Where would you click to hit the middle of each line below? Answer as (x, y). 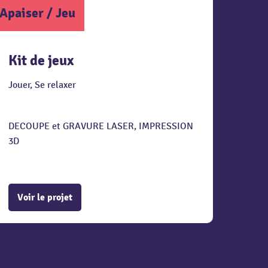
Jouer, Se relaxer (42, 85)
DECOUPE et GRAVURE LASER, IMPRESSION (101, 126)
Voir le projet (45, 197)
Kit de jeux (42, 60)
